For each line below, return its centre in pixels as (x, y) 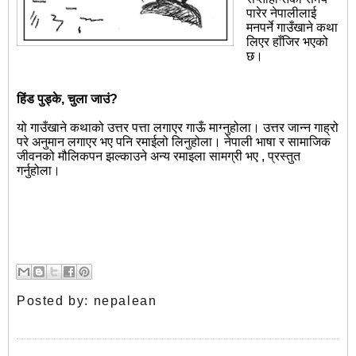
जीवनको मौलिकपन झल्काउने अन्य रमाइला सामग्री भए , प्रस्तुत (159, 157)
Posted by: (55, 301)
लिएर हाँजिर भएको (287, 42)
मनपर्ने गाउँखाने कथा (292, 28)
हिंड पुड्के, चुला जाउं (63, 99)
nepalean (125, 301)
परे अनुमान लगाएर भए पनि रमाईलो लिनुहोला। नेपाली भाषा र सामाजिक (174, 142)
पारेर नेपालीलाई (281, 14)
